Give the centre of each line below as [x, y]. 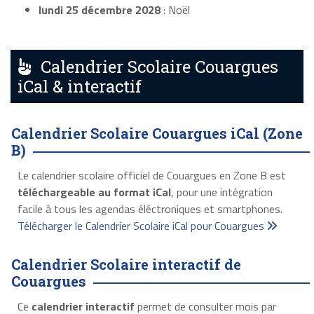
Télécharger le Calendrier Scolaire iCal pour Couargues [142, 226]
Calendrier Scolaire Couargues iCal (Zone [157, 134]
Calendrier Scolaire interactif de [126, 265]
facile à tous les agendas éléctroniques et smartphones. [150, 209]
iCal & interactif [80, 87]
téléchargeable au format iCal [94, 192]
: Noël [175, 10]
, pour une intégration [221, 192]
